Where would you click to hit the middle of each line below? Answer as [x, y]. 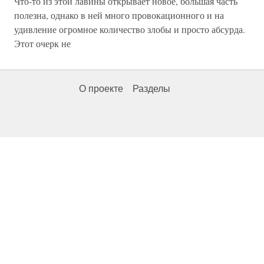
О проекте [101, 89]
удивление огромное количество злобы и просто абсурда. [130, 29]
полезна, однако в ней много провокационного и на [119, 15]
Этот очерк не [42, 43]
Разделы [151, 89]
